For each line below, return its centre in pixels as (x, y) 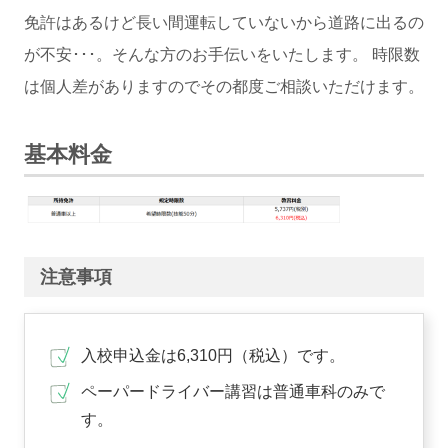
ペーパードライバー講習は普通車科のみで (233, 391)
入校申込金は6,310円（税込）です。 (213, 355)
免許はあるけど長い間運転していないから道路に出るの (224, 22)
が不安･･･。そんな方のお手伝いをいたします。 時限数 (222, 54)
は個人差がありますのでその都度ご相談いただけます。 (224, 86)
